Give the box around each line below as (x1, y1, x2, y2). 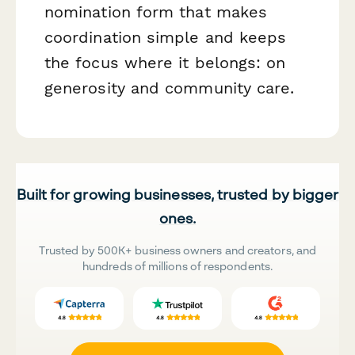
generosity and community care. (44, 78, 295, 97)
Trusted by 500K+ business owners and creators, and (39, 242, 316, 257)
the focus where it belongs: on (44, 52, 286, 72)
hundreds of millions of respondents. (82, 258, 273, 273)
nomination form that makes (44, 2, 268, 21)
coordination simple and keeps (44, 27, 287, 47)
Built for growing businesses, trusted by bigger (16, 185, 339, 203)
